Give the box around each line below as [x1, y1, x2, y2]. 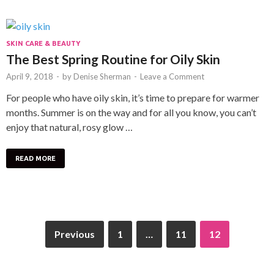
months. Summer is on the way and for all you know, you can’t [6, 106, 256, 118]
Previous [54, 228, 95, 240]
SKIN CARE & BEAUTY [6, 39, 80, 47]
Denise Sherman [73, 71, 131, 81]
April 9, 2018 [6, 71, 53, 81]
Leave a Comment [140, 71, 204, 81]
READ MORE [15, 154, 56, 162]
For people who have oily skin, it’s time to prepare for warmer [6, 91, 259, 103]
